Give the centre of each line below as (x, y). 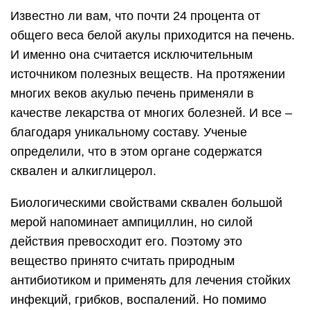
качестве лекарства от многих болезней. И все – (151, 112)
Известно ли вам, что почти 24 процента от (135, 16)
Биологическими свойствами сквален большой (146, 202)
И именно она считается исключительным (131, 54)
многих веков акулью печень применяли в (132, 93)
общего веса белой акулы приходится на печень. (153, 35)
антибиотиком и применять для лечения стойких (151, 280)
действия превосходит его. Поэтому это (126, 241)
